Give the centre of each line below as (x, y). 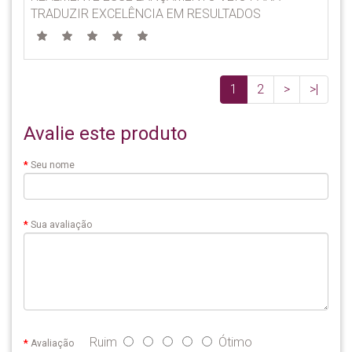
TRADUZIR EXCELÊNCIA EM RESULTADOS (146, 14)
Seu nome (53, 165)
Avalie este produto (105, 134)
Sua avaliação (61, 225)
